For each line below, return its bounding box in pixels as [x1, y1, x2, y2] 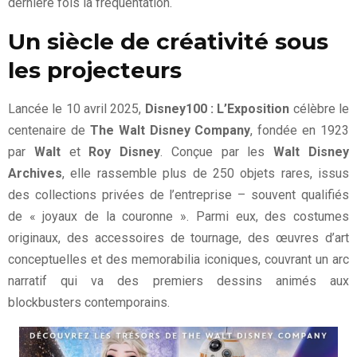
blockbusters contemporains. [8, 294, 170, 310]
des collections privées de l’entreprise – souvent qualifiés [8, 186, 349, 202]
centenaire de [8, 122, 90, 138]
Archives [8, 165, 62, 181]
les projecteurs [8, 56, 182, 84]
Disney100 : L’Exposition [144, 100, 290, 116]
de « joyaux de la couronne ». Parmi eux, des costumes [8, 208, 349, 224]
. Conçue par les [160, 143, 274, 159]
